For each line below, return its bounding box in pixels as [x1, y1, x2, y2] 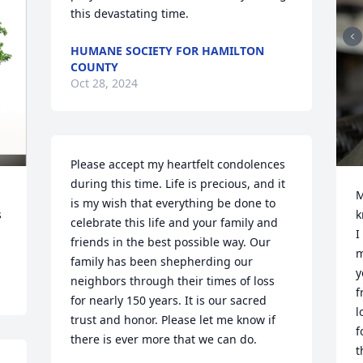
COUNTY [70, 59, 119, 75]
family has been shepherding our [70, 254, 254, 269]
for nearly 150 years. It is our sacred [70, 293, 267, 308]
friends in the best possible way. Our [70, 234, 271, 250]
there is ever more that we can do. [70, 331, 258, 347]
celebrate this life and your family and [70, 215, 279, 230]
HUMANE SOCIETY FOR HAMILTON [70, 43, 265, 58]
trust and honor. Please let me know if [70, 312, 276, 327]
